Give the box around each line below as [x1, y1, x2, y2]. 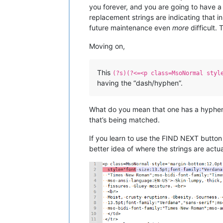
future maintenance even [89, 23, 172, 32]
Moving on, [89, 42, 125, 51]
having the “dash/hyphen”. [97, 79, 183, 88]
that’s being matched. [89, 115, 160, 124]
